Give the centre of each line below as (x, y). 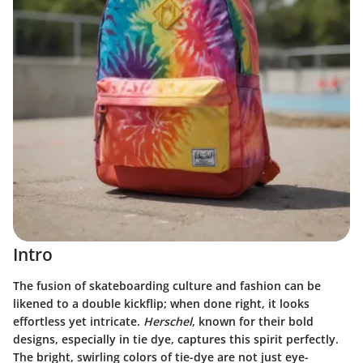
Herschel (168, 321)
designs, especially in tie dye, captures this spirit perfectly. (176, 339)
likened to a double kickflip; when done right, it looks (161, 303)
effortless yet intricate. (78, 321)
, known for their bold (253, 321)
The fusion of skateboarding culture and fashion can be (167, 285)
